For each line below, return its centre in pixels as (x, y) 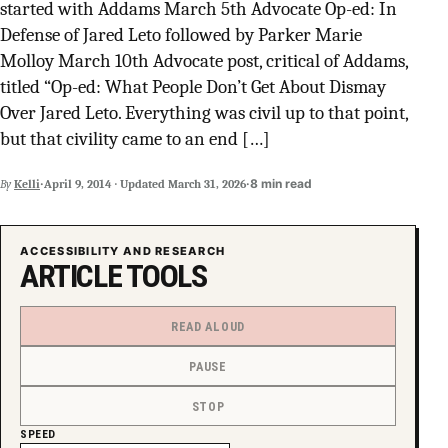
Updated (142, 183)
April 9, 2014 (78, 183)
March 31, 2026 (207, 183)
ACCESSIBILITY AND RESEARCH (123, 251)
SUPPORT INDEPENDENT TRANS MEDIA (153, 25)
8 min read (281, 183)
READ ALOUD (208, 326)
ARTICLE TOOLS (113, 276)
